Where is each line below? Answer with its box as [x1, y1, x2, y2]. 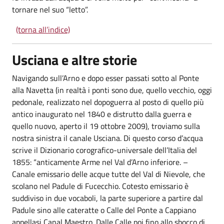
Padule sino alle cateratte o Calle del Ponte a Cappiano [12, 204, 196, 216]
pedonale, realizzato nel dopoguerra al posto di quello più [12, 96, 204, 108]
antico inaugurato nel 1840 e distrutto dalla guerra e [12, 108, 191, 120]
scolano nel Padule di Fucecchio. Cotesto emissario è [12, 180, 188, 192]
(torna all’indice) [16, 23, 70, 35]
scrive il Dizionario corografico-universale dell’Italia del [12, 144, 197, 156]
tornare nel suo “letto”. [12, 3, 88, 15]
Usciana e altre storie [12, 49, 137, 70]
